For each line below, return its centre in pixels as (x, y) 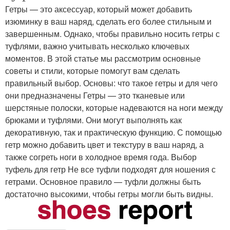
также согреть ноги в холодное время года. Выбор (101, 157)
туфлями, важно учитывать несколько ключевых (97, 46)
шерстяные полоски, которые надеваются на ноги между (114, 107)
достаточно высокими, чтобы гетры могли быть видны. (109, 194)
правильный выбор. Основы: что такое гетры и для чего (111, 83)
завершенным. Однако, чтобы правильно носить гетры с (112, 33)
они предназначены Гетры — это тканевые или (95, 95)
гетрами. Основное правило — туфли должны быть (103, 181)
